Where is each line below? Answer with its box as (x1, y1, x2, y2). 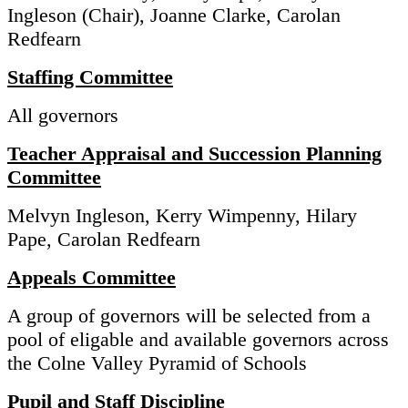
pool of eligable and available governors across (7, 328, 389, 352)
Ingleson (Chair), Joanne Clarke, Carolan (7, 4, 341, 27)
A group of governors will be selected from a (7, 304, 371, 328)
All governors (7, 104, 118, 127)
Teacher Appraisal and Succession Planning (7, 142, 382, 166)
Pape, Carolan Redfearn (7, 228, 200, 251)
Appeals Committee (7, 266, 176, 290)
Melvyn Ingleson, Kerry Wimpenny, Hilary (7, 204, 357, 228)
